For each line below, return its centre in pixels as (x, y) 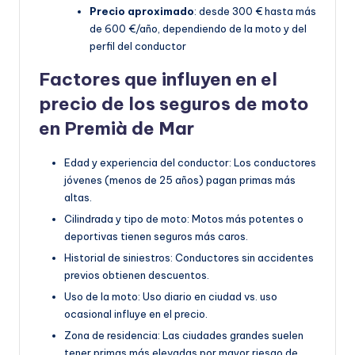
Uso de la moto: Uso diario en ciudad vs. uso (171, 297)
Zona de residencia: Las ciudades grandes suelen (184, 336)
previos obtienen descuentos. (137, 275)
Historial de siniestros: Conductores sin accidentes (189, 258)
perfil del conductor (138, 46)
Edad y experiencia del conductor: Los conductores (190, 162)
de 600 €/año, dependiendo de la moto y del (198, 28)
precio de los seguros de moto (174, 103)
